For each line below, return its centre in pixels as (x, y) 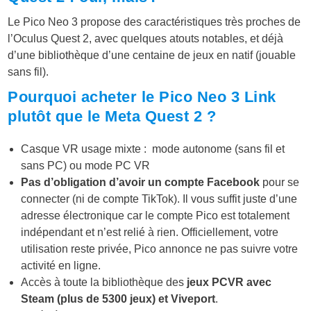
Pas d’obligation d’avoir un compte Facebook (141, 183)
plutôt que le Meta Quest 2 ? (112, 117)
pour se (280, 183)
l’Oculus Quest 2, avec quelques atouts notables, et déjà (146, 39)
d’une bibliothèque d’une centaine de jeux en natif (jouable (152, 56)
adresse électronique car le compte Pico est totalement (155, 216)
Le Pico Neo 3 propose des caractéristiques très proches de (154, 22)
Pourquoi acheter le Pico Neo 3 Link (142, 97)
